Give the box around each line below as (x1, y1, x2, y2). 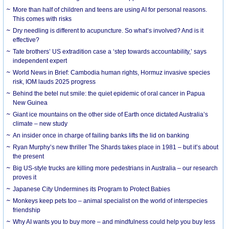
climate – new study (13, 120, 68, 127)
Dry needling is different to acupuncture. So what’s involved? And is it (13, 27, 204, 34)
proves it (13, 173, 37, 181)
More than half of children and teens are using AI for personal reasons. (13, 6, 208, 13)
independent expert (13, 57, 67, 64)
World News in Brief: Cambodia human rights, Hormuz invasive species (13, 68, 211, 76)
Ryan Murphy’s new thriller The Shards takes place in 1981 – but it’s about (13, 143, 219, 151)
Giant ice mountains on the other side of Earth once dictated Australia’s (13, 110, 209, 118)
